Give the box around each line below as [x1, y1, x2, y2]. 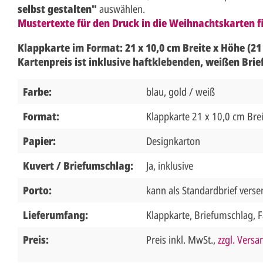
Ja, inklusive [146, 159, 193, 173]
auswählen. [97, 2, 145, 16]
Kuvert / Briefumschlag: [23, 159, 136, 173]
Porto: [23, 183, 54, 198]
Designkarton [146, 134, 200, 149]
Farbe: [23, 85, 52, 99]
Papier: [23, 134, 58, 149]
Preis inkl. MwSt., [146, 232, 218, 247]
